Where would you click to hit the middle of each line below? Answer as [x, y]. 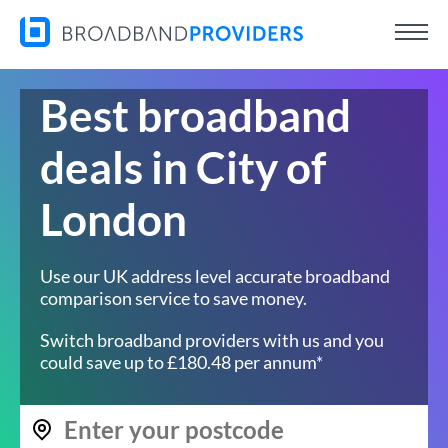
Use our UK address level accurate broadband [215, 276]
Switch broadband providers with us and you [212, 340]
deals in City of [183, 167]
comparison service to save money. [173, 298]
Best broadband [195, 115]
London [113, 219]
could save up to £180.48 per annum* [181, 362]
